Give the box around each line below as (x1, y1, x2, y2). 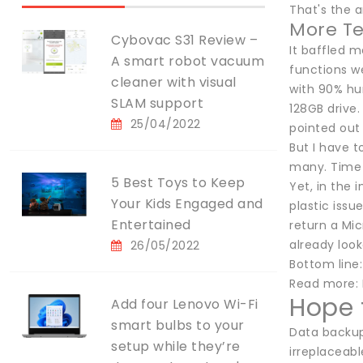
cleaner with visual (111, 73, 237, 92)
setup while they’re (111, 337, 241, 356)
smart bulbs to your (111, 316, 245, 335)
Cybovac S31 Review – (111, 31, 258, 49)
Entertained (111, 216, 191, 234)
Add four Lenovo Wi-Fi (111, 295, 258, 314)
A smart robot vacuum (111, 52, 264, 70)
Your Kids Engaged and (111, 194, 263, 213)
